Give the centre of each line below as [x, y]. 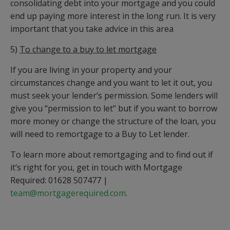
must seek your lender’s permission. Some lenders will [114, 96]
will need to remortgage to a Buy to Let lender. [100, 134]
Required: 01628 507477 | [59, 180]
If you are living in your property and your [91, 70]
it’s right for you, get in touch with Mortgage [96, 168]
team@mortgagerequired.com [68, 193]
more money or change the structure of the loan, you [113, 121]
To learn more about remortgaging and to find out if [112, 155]
